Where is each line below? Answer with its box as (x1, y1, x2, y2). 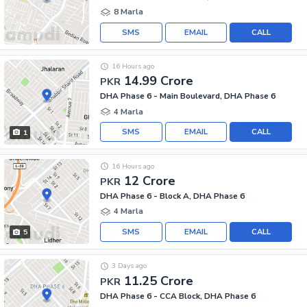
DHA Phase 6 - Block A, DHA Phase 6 (100, 190, 245, 201)
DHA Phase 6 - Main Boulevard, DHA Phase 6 (100, 90, 275, 102)
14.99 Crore (124, 73, 193, 90)
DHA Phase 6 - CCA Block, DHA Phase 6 (100, 290, 256, 302)
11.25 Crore (124, 272, 193, 289)
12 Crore (124, 172, 175, 189)
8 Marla (114, 6, 143, 18)
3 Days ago (111, 260, 147, 271)
